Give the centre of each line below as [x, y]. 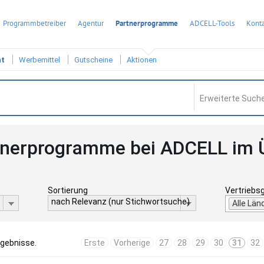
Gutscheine [93, 60]
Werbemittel [39, 60]
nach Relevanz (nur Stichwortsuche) [120, 202]
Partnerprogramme [147, 23]
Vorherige [132, 243]
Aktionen [142, 60]
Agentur [91, 23]
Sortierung [67, 190]
